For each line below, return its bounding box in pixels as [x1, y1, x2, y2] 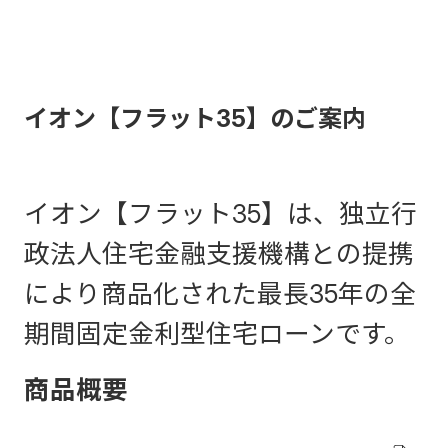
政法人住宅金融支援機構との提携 [24, 238, 414, 270]
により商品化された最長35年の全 [24, 278, 416, 310]
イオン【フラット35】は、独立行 [24, 198, 417, 230]
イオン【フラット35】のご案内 [24, 104, 366, 134]
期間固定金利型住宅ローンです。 [24, 318, 410, 350]
